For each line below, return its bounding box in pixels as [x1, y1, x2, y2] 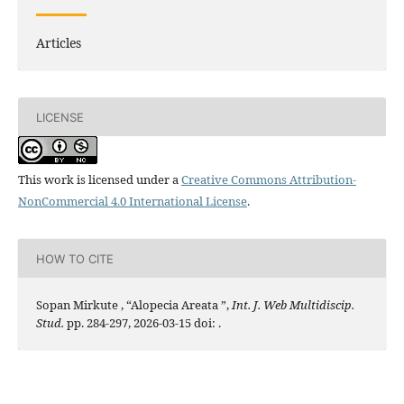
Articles [35, 34, 81, 52]
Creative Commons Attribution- [180, 171, 356, 188]
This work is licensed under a [17, 171, 181, 188]
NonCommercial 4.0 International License [17, 193, 247, 210]
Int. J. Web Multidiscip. [231, 297, 354, 314]
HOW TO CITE [35, 251, 114, 266]
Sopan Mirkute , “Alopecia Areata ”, [35, 297, 232, 314]
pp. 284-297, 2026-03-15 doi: [63, 315, 218, 332]
